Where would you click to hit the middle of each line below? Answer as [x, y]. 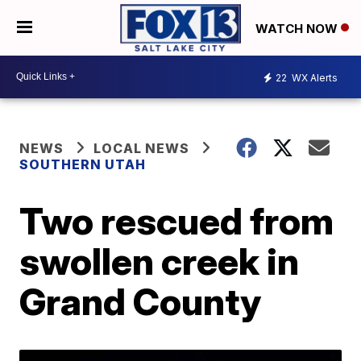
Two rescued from [177, 220]
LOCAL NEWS [142, 148]
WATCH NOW [298, 28]
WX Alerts [313, 78]
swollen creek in [160, 261]
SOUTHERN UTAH [83, 164]
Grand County [141, 301]
